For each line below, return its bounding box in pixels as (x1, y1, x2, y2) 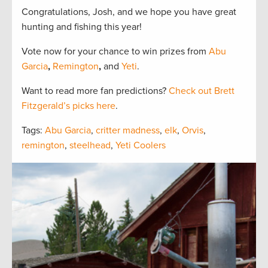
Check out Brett (169, 85, 234, 98)
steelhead (69, 139, 111, 152)
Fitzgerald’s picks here (22, 100, 115, 112)
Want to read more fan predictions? (22, 85, 169, 98)
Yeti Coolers (115, 139, 166, 152)
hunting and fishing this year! (22, 21, 142, 33)
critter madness (96, 124, 160, 137)
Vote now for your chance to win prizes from (22, 45, 209, 58)
